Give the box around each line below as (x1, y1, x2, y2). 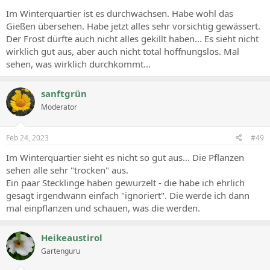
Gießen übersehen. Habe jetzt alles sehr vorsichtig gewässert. (6, 19, 260, 32)
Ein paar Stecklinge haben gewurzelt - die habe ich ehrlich (6, 177, 245, 189)
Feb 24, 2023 (6, 133, 49, 143)
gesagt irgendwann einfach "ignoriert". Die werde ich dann (6, 189, 250, 201)
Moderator (41, 101, 77, 112)
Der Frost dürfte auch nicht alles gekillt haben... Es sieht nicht (6, 32, 259, 45)
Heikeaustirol (41, 231, 102, 243)
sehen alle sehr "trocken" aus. (6, 164, 128, 176)
